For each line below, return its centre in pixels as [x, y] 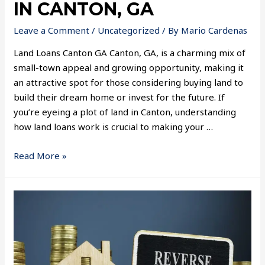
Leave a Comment [52, 30]
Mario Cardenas [214, 30]
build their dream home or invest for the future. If [119, 97]
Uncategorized [129, 30]
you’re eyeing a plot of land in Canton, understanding [125, 112]
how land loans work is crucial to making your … [114, 127]
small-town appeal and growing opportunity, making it [129, 68]
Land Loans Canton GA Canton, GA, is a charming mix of [130, 53]
